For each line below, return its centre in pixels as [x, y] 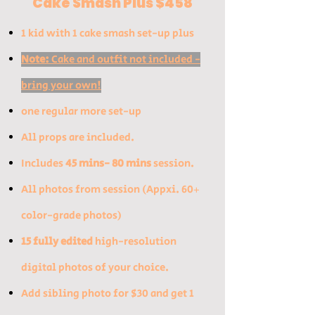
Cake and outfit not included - [125, 59]
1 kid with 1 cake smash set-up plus [108, 33]
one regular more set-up [81, 111]
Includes [43, 163]
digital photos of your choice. [95, 268]
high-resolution [135, 242]
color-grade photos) [71, 216]
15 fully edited [57, 242]
